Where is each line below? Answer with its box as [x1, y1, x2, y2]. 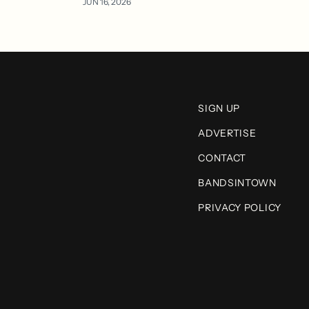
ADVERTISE [198, 127, 257, 140]
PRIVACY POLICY [198, 201, 281, 215]
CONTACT [198, 152, 247, 165]
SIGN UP [198, 102, 241, 115]
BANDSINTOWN [198, 177, 277, 190]
